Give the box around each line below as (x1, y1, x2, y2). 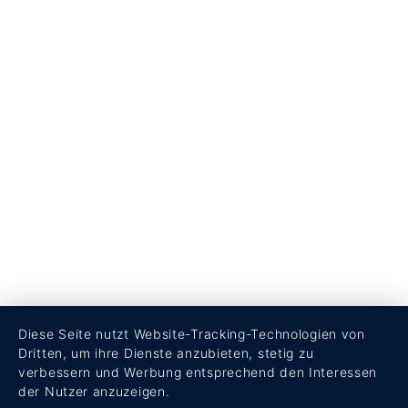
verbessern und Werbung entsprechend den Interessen (18, 364, 378, 380)
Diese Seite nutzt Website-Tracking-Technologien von (18, 326, 365, 342)
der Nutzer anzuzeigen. (18, 383, 170, 399)
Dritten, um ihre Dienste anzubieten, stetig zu (18, 345, 314, 361)
